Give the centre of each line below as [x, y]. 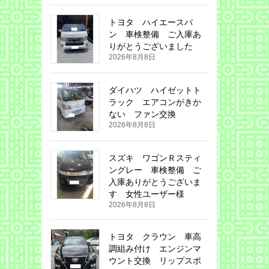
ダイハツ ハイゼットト [155, 90]
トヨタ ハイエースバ [150, 23]
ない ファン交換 [146, 114]
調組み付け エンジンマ [155, 249]
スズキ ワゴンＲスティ [155, 158]
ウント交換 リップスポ [155, 261]
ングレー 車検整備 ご [155, 170]
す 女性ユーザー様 [146, 194]
